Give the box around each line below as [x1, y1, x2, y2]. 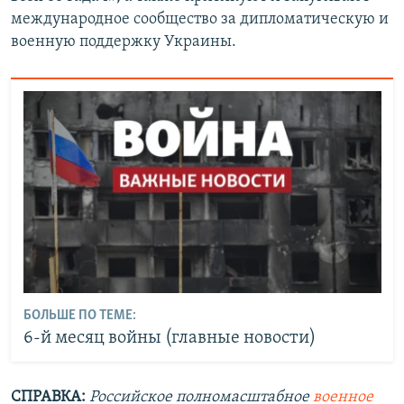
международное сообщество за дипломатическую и [11, 10, 389, 28]
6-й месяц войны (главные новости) [23, 328, 316, 347]
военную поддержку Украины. [11, 32, 236, 50]
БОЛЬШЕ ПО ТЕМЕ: [23, 308, 136, 323]
